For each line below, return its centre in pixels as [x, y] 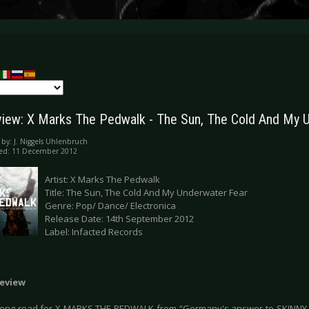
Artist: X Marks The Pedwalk [102, 180]
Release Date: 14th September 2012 [119, 219]
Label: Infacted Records [94, 232]
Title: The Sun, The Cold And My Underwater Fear [146, 193]
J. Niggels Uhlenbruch [51, 142]
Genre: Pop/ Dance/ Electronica [110, 206]
